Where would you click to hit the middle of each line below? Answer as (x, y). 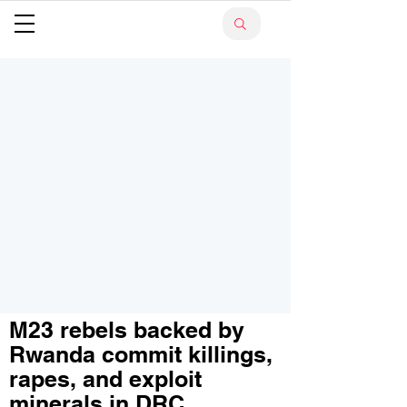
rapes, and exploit (105, 379)
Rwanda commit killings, (141, 354)
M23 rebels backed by (127, 330)
